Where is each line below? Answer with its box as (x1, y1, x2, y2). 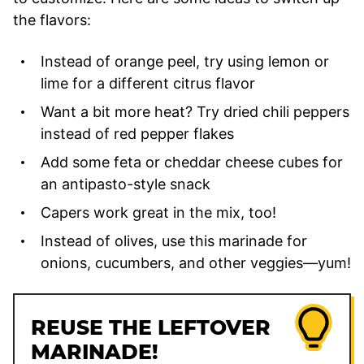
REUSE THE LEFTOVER (31, 314, 271, 340)
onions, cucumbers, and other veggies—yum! (41, 253, 351, 271)
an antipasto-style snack (41, 175, 210, 193)
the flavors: (13, 11, 91, 28)
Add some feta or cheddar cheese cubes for (41, 153, 343, 171)
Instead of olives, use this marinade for (41, 232, 307, 249)
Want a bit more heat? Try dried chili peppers (41, 102, 349, 120)
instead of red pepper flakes (41, 124, 234, 142)
